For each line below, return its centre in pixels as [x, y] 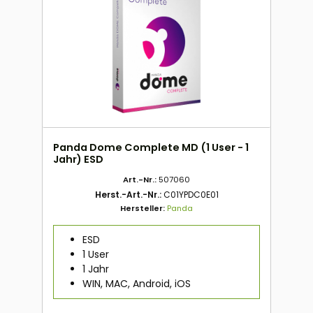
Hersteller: [144, 208]
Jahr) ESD [78, 159]
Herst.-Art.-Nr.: [129, 194]
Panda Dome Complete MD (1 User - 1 [151, 147]
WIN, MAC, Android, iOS [136, 283]
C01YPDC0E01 [191, 194]
